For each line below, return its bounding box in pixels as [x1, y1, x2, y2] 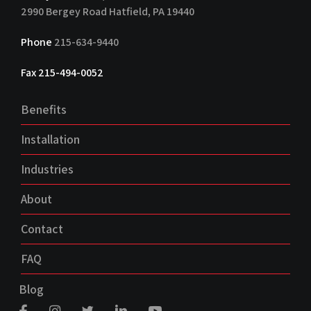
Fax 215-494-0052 [21, 65, 103, 80]
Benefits [21, 101, 67, 117]
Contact [21, 220, 63, 237]
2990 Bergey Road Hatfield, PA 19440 [21, 3, 194, 19]
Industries [21, 160, 74, 177]
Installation [21, 131, 80, 147]
